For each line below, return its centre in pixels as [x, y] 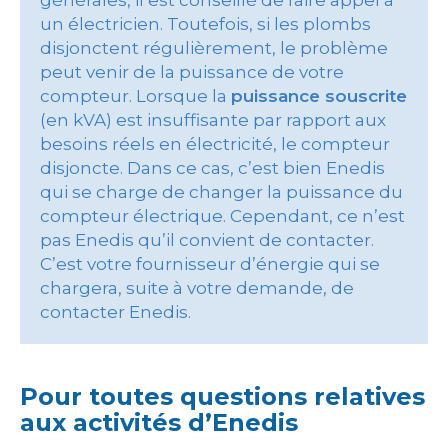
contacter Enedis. [115, 312]
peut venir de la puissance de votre [192, 72]
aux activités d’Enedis [159, 422]
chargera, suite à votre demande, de [197, 288]
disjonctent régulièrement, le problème [214, 48]
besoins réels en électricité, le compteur [215, 144]
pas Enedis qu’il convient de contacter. [207, 240]
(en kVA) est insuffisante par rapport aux [213, 120]
